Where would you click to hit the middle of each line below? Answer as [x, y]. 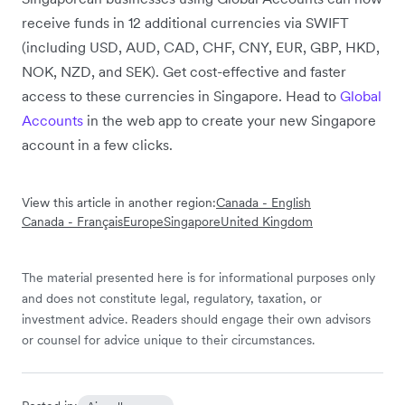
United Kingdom [267, 221]
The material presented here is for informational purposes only [198, 277]
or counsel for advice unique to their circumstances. [168, 339]
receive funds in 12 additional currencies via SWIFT [185, 22]
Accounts [52, 120]
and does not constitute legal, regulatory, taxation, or [172, 298]
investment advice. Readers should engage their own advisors [196, 319]
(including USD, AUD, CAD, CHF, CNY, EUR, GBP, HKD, [201, 47]
